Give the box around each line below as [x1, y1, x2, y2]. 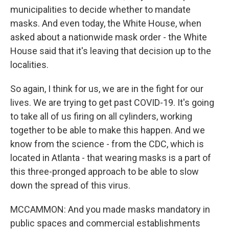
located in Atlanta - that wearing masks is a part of [10, 152, 211, 163]
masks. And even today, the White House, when [10, 18, 201, 29]
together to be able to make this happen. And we [10, 125, 205, 135]
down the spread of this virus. [10, 180, 130, 191]
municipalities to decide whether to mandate [10, 4, 191, 15]
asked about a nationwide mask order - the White [10, 32, 207, 42]
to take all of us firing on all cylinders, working [10, 111, 192, 122]
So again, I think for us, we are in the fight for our [10, 83, 203, 94]
